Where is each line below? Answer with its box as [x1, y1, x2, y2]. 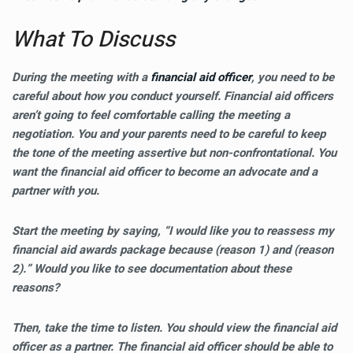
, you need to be [251, 69, 334, 86]
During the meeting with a [12, 69, 150, 86]
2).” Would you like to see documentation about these [12, 260, 292, 277]
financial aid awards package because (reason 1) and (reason [12, 241, 333, 258]
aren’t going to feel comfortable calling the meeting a [12, 106, 290, 124]
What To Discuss [12, 24, 175, 56]
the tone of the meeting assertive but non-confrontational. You [12, 144, 336, 162]
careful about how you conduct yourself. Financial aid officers [12, 87, 333, 105]
